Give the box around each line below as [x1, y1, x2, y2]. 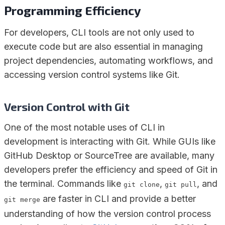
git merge [4, 196, 40, 204]
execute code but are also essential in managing [4, 41, 203, 52]
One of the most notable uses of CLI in [4, 122, 165, 133]
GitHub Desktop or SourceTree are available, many [4, 150, 214, 161]
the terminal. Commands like [4, 178, 124, 189]
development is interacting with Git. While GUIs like [4, 136, 215, 147]
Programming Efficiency [4, 3, 141, 18]
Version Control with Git [4, 100, 130, 114]
